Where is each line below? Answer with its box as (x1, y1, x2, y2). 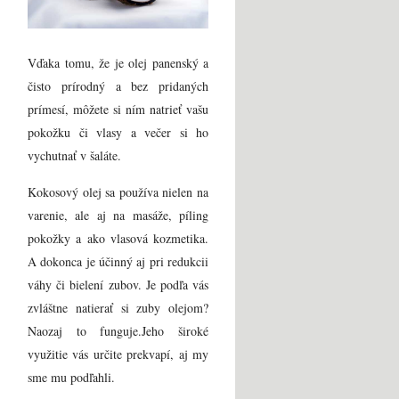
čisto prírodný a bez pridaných (28, 77, 208, 94)
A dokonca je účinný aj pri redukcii (28, 252, 208, 270)
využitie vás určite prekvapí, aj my (28, 345, 208, 362)
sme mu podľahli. (28, 368, 115, 386)
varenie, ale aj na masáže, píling (28, 206, 208, 224)
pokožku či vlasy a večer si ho (28, 123, 208, 141)
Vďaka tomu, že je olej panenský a (28, 53, 208, 71)
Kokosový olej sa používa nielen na (28, 183, 208, 200)
